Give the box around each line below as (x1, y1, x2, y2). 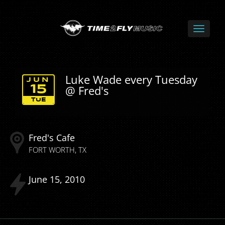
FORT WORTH (29, 144, 75, 155)
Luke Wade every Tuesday (65, 72, 197, 87)
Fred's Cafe (29, 132, 75, 144)
